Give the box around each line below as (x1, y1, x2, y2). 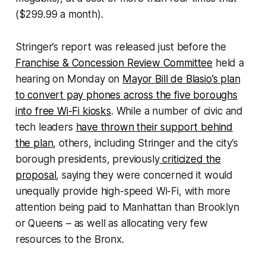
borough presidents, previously (15, 153, 160, 166)
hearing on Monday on (15, 73, 123, 85)
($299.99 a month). (15, 8, 103, 21)
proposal (15, 169, 56, 182)
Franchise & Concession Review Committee (15, 57, 213, 69)
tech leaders (15, 121, 76, 134)
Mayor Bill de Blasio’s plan (122, 73, 240, 85)
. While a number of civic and (110, 105, 243, 118)
